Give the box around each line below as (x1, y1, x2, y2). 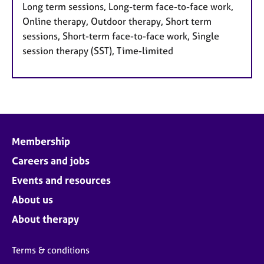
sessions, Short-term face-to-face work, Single (22, 29, 219, 42)
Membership (12, 134, 70, 147)
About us (12, 193, 53, 206)
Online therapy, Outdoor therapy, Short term (22, 15, 212, 27)
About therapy (12, 212, 79, 225)
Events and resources (12, 173, 111, 186)
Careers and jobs (12, 154, 90, 167)
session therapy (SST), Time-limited (22, 44, 173, 57)
